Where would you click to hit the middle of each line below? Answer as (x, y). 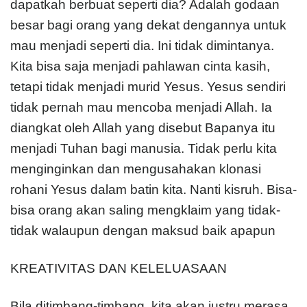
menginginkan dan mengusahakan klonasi (136, 169)
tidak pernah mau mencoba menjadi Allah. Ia (141, 107)
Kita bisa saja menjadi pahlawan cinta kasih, (140, 66)
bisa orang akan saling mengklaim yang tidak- (145, 210)
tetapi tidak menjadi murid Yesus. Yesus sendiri (148, 86)
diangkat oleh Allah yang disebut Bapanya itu (143, 127)
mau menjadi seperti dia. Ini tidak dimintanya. (142, 45)
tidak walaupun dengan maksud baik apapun (143, 230)
